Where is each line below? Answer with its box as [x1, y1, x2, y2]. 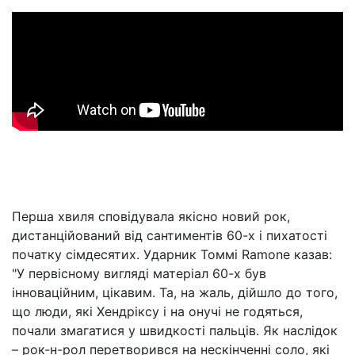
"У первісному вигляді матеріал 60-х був [12, 265, 266, 281]
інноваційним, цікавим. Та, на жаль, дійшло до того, [12, 284, 338, 300]
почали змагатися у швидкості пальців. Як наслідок [12, 323, 338, 338]
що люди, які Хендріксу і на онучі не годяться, [12, 303, 303, 319]
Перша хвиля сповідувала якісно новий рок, [12, 208, 290, 224]
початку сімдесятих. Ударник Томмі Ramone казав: [12, 246, 332, 262]
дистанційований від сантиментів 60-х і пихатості [12, 227, 327, 243]
